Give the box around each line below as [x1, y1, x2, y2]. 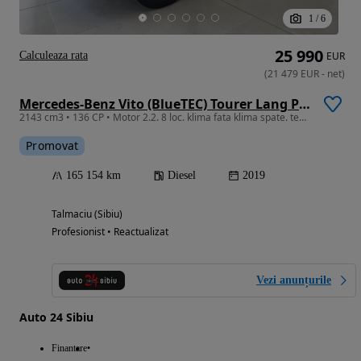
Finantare [52, 342, 87, 354]
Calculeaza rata [19, 48, 88, 61]
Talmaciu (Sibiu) [52, 206, 122, 221]
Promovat [26, 137, 79, 153]
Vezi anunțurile [256, 273, 331, 286]
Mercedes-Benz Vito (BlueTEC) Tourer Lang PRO [299, 94, 310, 113]
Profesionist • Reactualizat [52, 224, 168, 239]
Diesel [168, 168, 196, 181]
